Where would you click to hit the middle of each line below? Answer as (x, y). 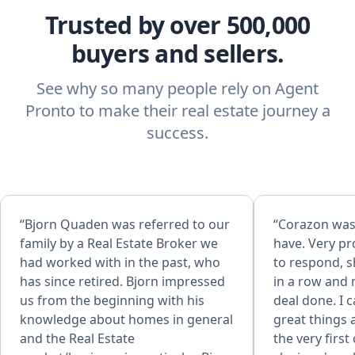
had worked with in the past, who (120, 262)
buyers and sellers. (177, 53)
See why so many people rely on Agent (177, 88)
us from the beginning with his (112, 300)
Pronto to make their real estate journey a (177, 111)
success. (177, 133)
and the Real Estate (77, 338)
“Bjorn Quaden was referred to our (125, 224)
